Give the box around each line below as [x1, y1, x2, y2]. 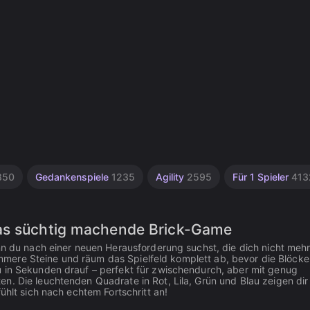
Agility [156, 171, 187, 183]
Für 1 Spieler [232, 171, 291, 183]
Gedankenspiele [35, 171, 111, 183]
